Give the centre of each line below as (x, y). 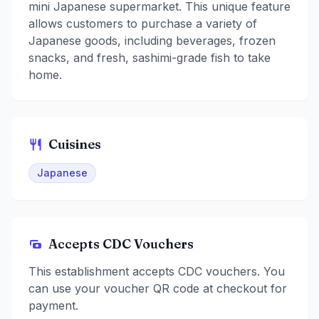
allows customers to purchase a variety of (143, 24)
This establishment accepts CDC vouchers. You (157, 272)
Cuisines (75, 145)
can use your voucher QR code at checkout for (158, 289)
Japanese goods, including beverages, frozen (152, 41)
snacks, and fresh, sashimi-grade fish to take (150, 58)
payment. (53, 306)
